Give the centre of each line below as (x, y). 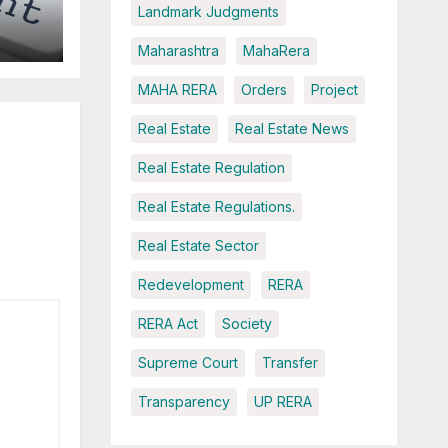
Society (246, 324)
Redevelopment (190, 285)
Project (334, 90)
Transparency (183, 402)
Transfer (289, 363)
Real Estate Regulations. (216, 207)
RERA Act (167, 324)
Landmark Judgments (208, 12)
